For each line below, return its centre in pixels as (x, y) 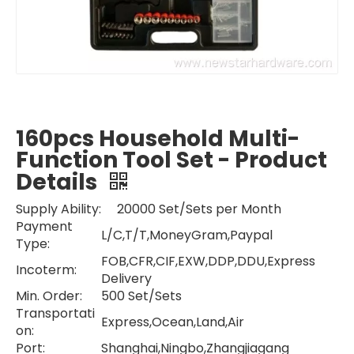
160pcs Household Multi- (158, 139)
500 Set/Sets (141, 296)
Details (59, 182)
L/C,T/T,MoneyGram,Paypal (187, 235)
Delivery (126, 279)
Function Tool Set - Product (171, 160)
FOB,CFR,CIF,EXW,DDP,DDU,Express (208, 261)
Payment (44, 226)
